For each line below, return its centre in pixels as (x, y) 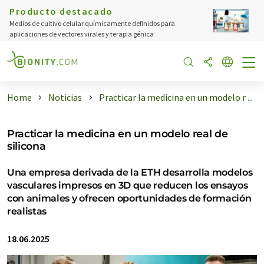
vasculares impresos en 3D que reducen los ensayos (128, 185)
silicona (27, 146)
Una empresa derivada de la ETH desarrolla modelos (130, 172)
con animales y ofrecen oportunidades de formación (129, 198)
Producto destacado (61, 11)
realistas (27, 211)
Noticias (65, 97)
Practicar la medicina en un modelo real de (118, 133)
